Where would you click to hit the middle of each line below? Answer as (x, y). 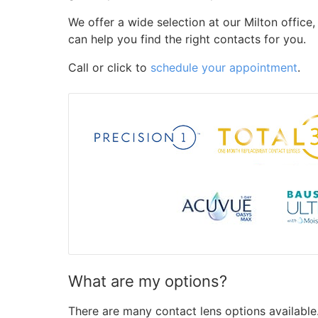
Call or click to (109, 67)
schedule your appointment (224, 67)
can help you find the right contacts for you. (187, 39)
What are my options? (148, 281)
